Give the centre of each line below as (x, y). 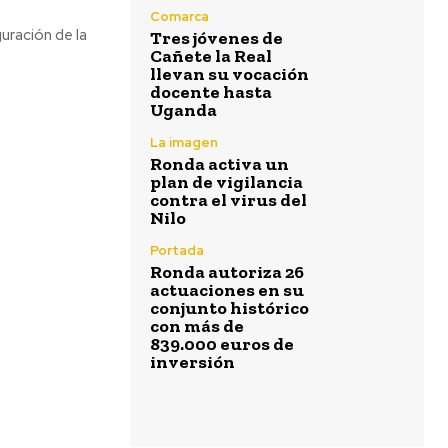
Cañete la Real (211, 56)
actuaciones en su (227, 290)
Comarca (179, 16)
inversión (192, 362)
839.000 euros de (222, 344)
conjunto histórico (229, 308)
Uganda (183, 110)
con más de (197, 326)
